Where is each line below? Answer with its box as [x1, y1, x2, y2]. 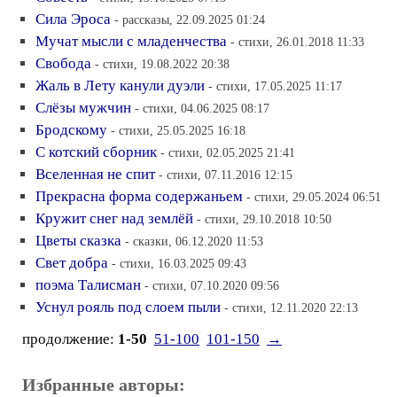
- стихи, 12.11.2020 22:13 [224, 300, 358, 315]
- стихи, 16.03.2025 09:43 [112, 256, 246, 270]
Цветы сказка [35, 232, 121, 249]
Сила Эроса [35, 11, 111, 27]
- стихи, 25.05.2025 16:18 [111, 123, 245, 137]
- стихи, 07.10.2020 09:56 [144, 278, 279, 292]
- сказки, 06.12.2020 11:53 [125, 234, 263, 248]
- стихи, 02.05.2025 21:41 [160, 145, 295, 160]
